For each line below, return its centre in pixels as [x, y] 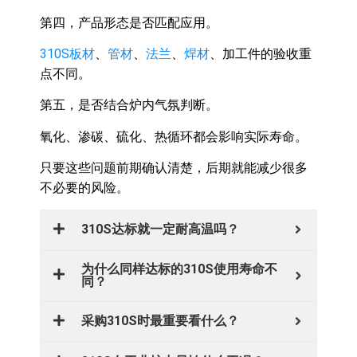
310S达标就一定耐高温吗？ [160, 229]
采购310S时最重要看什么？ [160, 321]
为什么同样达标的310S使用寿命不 [179, 269]
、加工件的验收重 [261, 53]
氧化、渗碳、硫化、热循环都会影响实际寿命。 [174, 136]
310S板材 [67, 53]
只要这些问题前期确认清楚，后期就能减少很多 [174, 168]
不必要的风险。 [84, 188]
